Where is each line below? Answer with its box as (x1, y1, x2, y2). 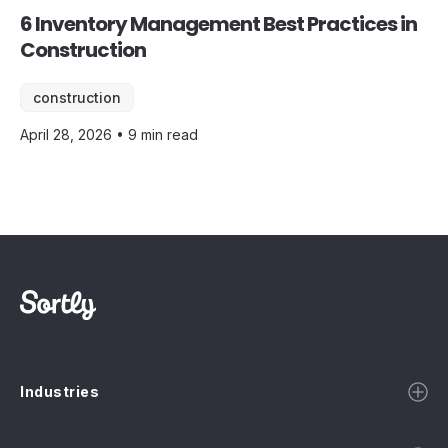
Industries (20, 383, 99, 401)
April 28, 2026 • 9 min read (20, 126, 198, 144)
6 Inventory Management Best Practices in (20, 10, 417, 39)
